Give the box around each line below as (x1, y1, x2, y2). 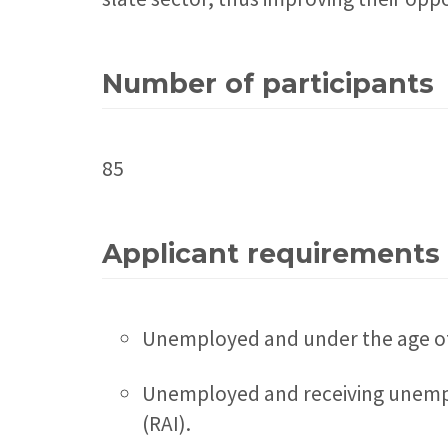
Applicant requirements (102, 237, 440, 271)
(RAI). (142, 410, 191, 438)
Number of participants (102, 67, 434, 101)
